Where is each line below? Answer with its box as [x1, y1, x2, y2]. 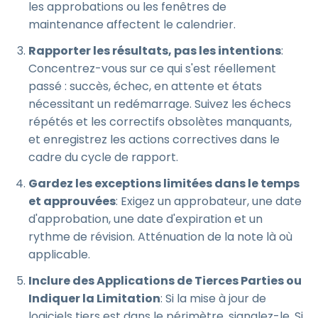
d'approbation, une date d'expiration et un [28, 211, 263, 227]
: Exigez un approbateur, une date [116, 193, 302, 209]
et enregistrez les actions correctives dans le [28, 131, 280, 148]
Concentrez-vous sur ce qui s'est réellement [28, 60, 276, 77]
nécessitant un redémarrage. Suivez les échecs [28, 96, 291, 112]
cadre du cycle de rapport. [28, 149, 178, 165]
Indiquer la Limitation [28, 290, 160, 307]
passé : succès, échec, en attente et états [28, 78, 262, 94]
